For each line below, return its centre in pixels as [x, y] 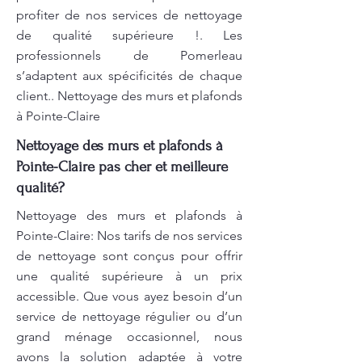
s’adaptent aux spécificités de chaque [129, 76]
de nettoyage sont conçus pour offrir [129, 256]
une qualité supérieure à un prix [129, 276]
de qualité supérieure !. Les [129, 35]
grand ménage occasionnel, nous [129, 337]
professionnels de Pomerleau [129, 55]
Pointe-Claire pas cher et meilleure [122, 167]
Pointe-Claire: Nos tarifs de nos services [129, 236]
